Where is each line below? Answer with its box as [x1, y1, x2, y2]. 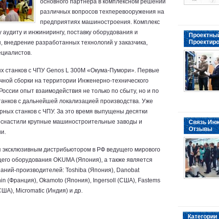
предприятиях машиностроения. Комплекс [40, 19, 160, 25]
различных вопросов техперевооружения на [40, 8, 164, 15]
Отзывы [189, 126, 212, 132]
